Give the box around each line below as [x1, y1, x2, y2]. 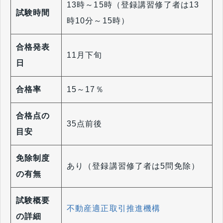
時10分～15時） [67, 16, 130, 25]
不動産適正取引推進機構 [67, 204, 161, 213]
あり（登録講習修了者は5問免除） [67, 162, 200, 171]
